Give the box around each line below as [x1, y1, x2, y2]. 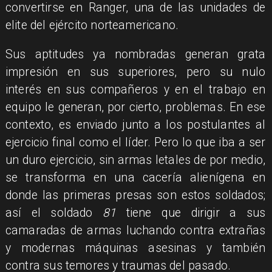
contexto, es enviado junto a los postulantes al [5, 118, 266, 132]
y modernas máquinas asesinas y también [5, 241, 266, 256]
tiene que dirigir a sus [116, 206, 266, 220]
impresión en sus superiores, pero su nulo [5, 65, 266, 80]
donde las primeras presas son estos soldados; [5, 188, 266, 203]
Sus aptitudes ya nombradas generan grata [5, 47, 266, 62]
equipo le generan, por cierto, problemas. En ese [5, 100, 266, 115]
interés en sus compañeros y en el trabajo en [5, 83, 266, 97]
